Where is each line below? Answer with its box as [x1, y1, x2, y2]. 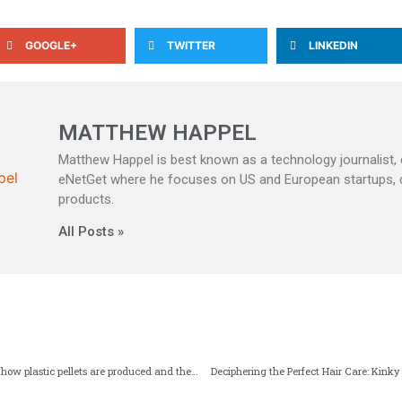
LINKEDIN [309, 39, 358, 53]
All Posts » [58, 223, 124, 240]
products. [58, 191, 114, 208]
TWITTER [167, 39, 215, 53]
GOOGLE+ [25, 39, 77, 53]
